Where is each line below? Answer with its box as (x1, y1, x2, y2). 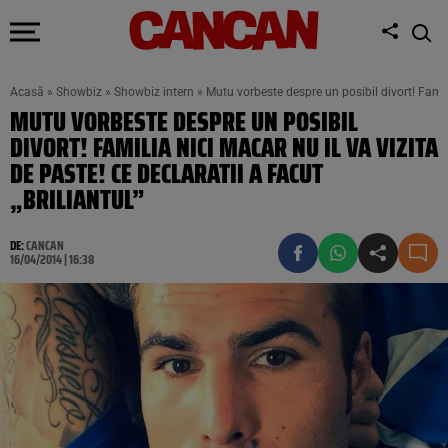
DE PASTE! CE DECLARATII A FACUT (10, 153, 323, 194)
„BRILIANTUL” (10, 179, 145, 220)
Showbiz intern (114, 85, 194, 99)
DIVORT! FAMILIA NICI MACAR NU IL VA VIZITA (10, 127, 438, 168)
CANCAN (26, 235, 64, 256)
